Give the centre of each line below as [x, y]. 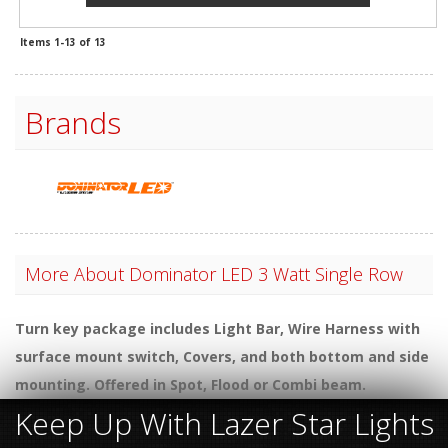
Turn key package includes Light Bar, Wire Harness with [217, 328]
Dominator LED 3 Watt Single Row [266, 273]
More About [77, 273]
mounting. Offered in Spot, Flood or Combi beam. [190, 384]
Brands [73, 123]
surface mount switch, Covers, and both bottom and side [222, 356]
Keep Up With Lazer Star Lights [224, 423]
